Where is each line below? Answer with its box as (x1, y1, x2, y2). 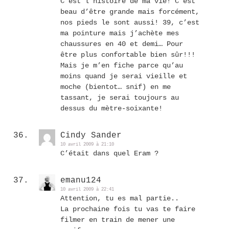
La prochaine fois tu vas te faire (60, 205, 195, 213)
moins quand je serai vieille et (60, 72, 187, 80)
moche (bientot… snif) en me (60, 83, 171, 91)
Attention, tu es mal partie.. (60, 194, 179, 202)
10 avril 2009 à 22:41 (60, 187, 114, 192)
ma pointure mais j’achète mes (60, 29, 179, 37)
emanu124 (60, 176, 101, 185)
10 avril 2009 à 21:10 (60, 142, 114, 147)
